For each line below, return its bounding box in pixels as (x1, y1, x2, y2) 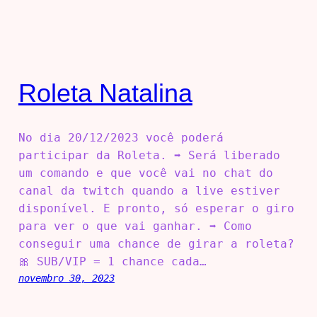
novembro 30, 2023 (18, 272, 115, 284)
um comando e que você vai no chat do (18, 166, 273, 180)
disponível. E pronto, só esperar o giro (18, 202, 294, 216)
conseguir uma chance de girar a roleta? (18, 237, 294, 251)
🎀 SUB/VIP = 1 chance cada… (18, 255, 207, 269)
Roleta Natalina (18, 78, 192, 108)
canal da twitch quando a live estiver (18, 184, 280, 198)
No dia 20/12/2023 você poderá (18, 131, 224, 145)
